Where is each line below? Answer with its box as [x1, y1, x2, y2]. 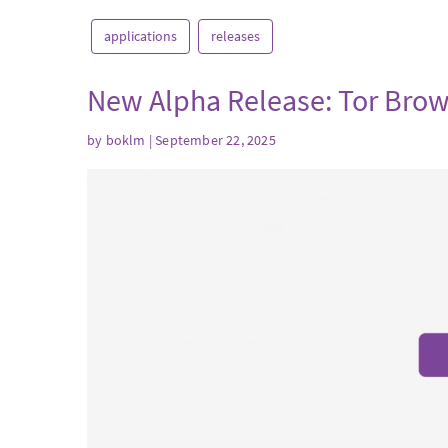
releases [211, 26, 260, 45]
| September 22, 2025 [145, 131, 276, 149]
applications [104, 26, 177, 45]
